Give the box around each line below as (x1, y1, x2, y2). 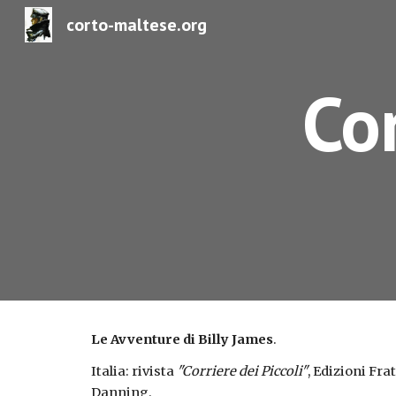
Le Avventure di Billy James (90, 331, 273, 347)
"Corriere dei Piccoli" (176, 363, 308, 379)
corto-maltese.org (66, 13, 207, 36)
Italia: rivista (90, 363, 177, 379)
